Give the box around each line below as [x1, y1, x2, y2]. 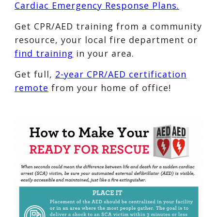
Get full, [15, 68, 55, 80]
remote [15, 82, 48, 94]
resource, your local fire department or [15, 34, 198, 46]
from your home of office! [48, 82, 171, 94]
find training [15, 47, 73, 60]
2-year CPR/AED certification [55, 68, 186, 80]
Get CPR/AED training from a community [15, 20, 202, 32]
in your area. [73, 47, 134, 60]
